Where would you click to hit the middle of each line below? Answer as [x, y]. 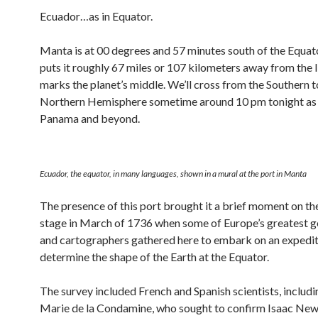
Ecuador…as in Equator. [96, 16]
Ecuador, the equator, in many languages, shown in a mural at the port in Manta [173, 173]
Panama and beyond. [90, 118]
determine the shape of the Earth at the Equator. [154, 256]
